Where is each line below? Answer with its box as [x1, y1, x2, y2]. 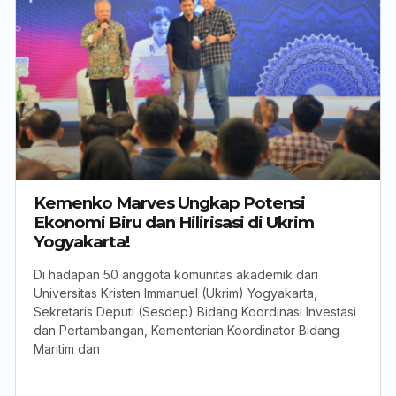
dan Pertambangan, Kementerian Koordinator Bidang [34, 323, 339, 339]
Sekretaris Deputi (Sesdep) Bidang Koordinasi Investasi [34, 304, 356, 320]
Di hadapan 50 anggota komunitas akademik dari [34, 267, 318, 283]
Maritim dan [34, 341, 100, 357]
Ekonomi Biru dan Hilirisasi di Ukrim [34, 212, 314, 233]
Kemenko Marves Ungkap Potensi [34, 193, 305, 214]
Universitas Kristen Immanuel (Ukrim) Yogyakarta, [34, 286, 317, 301]
